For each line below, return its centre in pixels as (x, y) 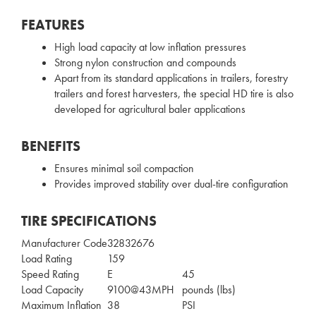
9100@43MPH (141, 290)
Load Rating (47, 259)
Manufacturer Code (64, 243)
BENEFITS (51, 146)
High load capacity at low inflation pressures (150, 47)
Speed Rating (50, 274)
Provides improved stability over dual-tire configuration (171, 184)
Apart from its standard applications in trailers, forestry (171, 78)
